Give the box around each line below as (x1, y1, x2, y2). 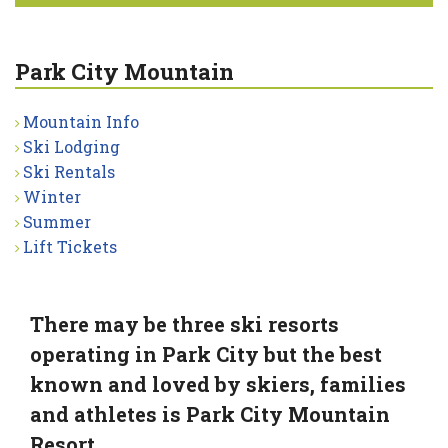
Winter (23, 185, 81, 207)
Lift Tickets (23, 235, 117, 257)
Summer (23, 210, 91, 232)
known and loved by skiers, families (30, 370, 406, 397)
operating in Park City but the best (30, 340, 382, 367)
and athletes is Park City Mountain (30, 400, 390, 427)
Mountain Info (23, 110, 139, 132)
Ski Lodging (23, 135, 120, 157)
